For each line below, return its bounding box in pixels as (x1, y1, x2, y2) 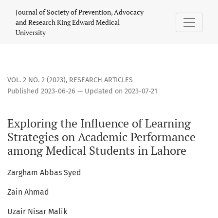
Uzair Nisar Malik (7, 207, 67, 217)
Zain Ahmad (7, 187, 49, 197)
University (16, 28, 46, 37)
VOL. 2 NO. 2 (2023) (7, 76, 66, 85)
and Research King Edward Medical (16, 18, 120, 27)
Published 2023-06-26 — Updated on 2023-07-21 (7, 87, 157, 96)
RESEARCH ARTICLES (69, 76, 133, 85)
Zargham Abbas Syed (7, 168, 81, 178)
